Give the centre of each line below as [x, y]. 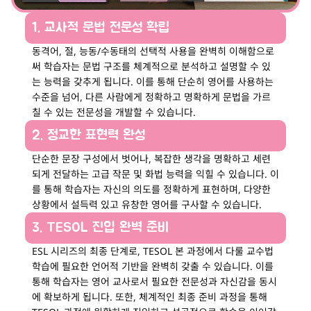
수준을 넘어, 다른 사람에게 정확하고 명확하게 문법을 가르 [151, 97]
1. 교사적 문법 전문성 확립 [100, 28]
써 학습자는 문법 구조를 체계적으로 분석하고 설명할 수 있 [151, 67]
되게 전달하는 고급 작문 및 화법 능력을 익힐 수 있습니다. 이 [155, 174]
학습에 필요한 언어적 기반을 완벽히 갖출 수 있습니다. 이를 [153, 267]
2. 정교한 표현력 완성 [89, 136]
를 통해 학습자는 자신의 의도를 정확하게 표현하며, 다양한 [151, 190]
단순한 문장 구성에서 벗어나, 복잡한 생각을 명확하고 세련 [151, 159]
